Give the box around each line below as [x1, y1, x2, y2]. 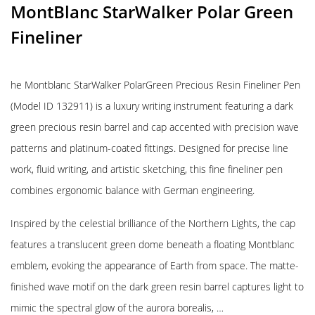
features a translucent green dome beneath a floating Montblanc [11, 238, 295, 251]
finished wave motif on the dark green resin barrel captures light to [11, 280, 304, 293]
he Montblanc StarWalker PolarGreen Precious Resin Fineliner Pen [11, 78, 300, 91]
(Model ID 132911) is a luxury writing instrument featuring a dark [11, 99, 293, 112]
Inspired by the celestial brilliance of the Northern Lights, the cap [11, 217, 295, 230]
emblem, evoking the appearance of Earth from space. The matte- [11, 259, 299, 272]
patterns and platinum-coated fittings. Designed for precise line [11, 141, 288, 155]
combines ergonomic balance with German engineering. [11, 184, 255, 197]
